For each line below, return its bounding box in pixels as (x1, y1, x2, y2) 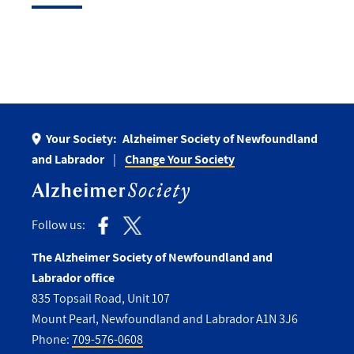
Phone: (32, 330, 72, 348)
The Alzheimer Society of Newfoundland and (32, 248, 273, 265)
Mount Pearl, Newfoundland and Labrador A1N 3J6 (32, 310, 298, 327)
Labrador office (32, 269, 115, 286)
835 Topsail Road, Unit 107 (32, 289, 170, 307)
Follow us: (32, 217, 85, 234)
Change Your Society (125, 151, 235, 168)
